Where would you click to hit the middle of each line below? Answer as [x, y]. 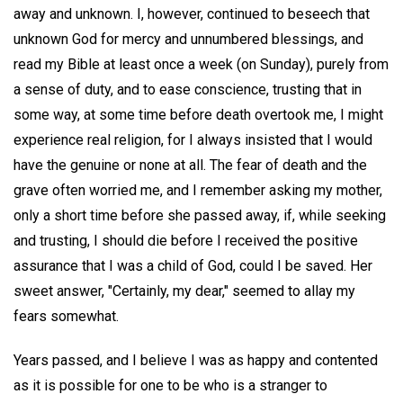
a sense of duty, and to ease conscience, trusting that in [188, 89]
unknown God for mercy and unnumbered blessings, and [188, 39]
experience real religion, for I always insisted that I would [193, 139]
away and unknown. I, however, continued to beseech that [192, 13]
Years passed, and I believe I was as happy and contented [196, 360]
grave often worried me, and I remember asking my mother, [198, 190]
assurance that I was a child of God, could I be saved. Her [193, 265]
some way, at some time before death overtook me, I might [198, 114]
